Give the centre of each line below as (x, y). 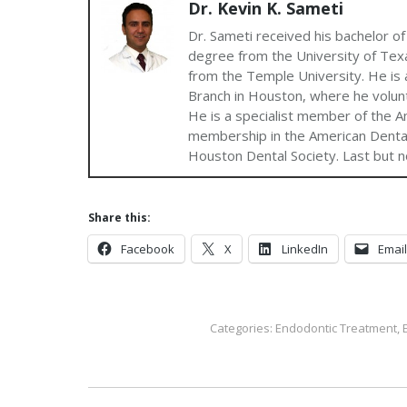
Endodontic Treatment (337, 328)
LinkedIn (305, 249)
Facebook (148, 249)
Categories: (243, 328)
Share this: (119, 218)
